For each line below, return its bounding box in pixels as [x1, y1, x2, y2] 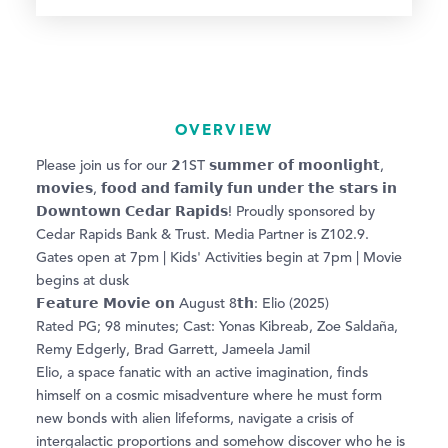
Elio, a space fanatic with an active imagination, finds [36, 366, 368, 381]
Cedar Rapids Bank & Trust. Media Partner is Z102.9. [36, 228, 369, 243]
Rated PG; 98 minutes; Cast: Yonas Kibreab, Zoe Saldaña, [36, 320, 398, 335]
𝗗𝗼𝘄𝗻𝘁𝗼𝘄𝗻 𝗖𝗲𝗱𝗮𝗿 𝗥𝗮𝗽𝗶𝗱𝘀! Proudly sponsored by [36, 205, 375, 220]
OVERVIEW [174, 120, 274, 140]
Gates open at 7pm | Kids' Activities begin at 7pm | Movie [36, 251, 402, 266]
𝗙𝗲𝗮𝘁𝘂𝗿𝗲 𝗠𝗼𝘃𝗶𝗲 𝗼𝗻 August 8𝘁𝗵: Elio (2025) [36, 297, 329, 312]
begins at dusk [36, 274, 129, 289]
